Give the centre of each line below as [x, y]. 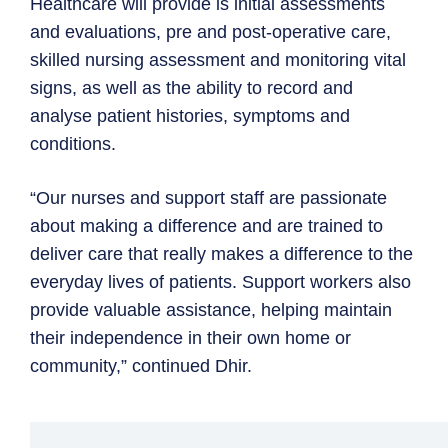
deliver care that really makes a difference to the [221, 254]
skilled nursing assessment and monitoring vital [218, 60]
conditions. [73, 144]
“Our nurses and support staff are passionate [208, 198]
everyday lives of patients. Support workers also [220, 282]
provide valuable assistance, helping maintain [211, 310]
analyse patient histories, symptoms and [190, 116]
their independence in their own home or [190, 338]
